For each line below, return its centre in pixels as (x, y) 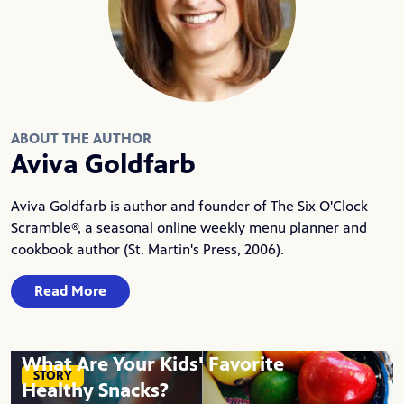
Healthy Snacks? (95, 390)
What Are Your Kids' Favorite (153, 363)
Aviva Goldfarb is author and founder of (141, 206)
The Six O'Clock (319, 206)
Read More (70, 290)
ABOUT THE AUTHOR (81, 138)
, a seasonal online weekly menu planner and (222, 227)
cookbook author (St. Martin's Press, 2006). (147, 249)
